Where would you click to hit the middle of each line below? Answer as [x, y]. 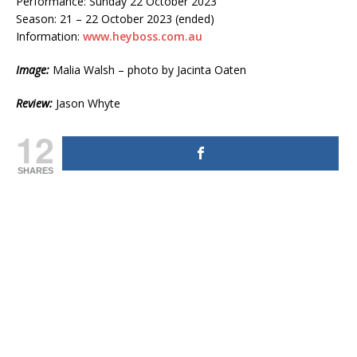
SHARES [35, 171]
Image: [33, 70]
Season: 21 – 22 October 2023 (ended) [115, 19]
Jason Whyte [86, 104]
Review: [34, 104]
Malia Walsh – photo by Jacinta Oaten [148, 70]
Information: [49, 37]
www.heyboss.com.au [143, 37]
